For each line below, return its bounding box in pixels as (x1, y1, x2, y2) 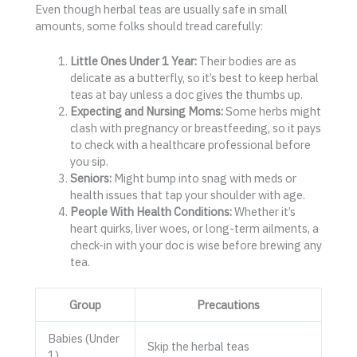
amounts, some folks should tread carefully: (35, 18, 263, 33)
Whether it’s (231, 204, 296, 220)
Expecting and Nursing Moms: (69, 104, 223, 120)
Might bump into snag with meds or (111, 171, 296, 186)
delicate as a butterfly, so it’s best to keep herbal (69, 70, 319, 86)
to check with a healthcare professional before (69, 137, 311, 153)
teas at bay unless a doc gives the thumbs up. (69, 87, 303, 103)
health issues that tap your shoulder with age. (69, 187, 305, 203)
